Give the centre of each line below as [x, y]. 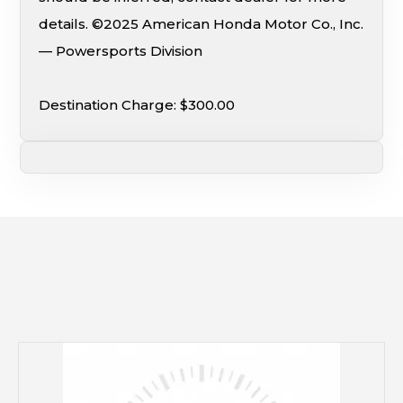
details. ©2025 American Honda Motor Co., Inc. [201, 23]
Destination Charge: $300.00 [137, 104]
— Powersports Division [121, 50]
